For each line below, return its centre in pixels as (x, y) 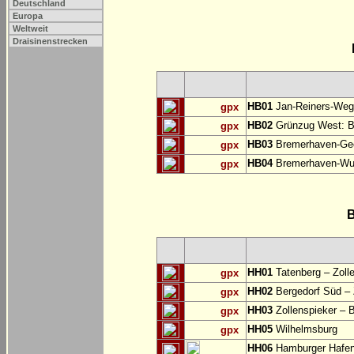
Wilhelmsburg (305, 330)
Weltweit (30, 28)
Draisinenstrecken (50, 41)
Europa (28, 16)
